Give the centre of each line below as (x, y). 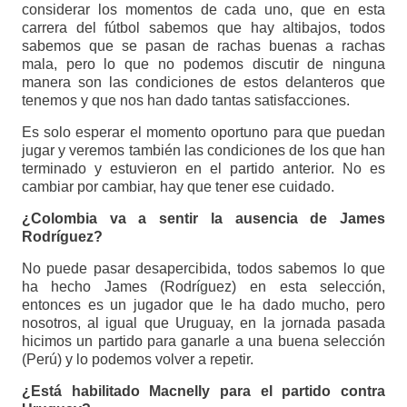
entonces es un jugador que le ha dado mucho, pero (203, 305)
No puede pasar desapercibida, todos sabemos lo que (203, 269)
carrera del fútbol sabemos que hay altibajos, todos (203, 28)
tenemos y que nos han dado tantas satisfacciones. (185, 101)
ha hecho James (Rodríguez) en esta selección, (203, 287)
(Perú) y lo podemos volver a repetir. (137, 360)
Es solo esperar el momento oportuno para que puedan (203, 133)
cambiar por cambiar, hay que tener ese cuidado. (178, 187)
